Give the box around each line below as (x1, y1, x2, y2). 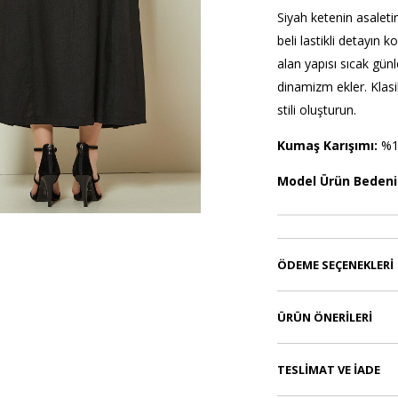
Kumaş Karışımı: (276, 137, 381, 155)
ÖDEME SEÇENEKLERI (276, 257, 394, 274)
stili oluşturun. (276, 101, 356, 119)
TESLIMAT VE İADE (276, 362, 380, 378)
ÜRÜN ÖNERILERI (276, 309, 372, 326)
